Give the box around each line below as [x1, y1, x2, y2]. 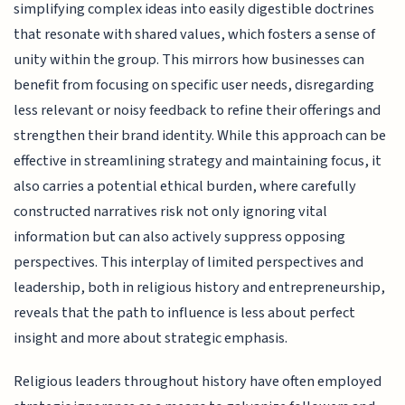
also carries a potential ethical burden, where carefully [14, 174, 357, 197]
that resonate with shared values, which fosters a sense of [14, 23, 376, 45]
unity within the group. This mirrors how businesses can [14, 48, 365, 71]
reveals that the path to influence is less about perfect [14, 301, 356, 324]
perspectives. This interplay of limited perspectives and [14, 250, 364, 273]
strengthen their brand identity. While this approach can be [14, 124, 387, 146]
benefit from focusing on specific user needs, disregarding [14, 73, 375, 96]
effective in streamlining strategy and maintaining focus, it [14, 149, 382, 172]
